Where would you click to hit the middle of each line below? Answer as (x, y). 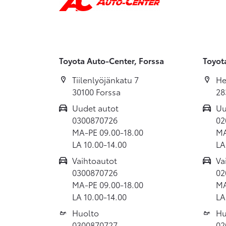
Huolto (86, 212)
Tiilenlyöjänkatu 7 (105, 79)
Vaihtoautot (95, 160)
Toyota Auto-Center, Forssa (111, 60)
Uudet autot (95, 107)
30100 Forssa (96, 91)
